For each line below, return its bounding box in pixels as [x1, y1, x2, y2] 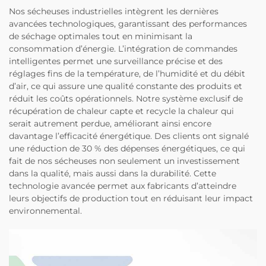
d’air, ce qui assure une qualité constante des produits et [9, 80, 242, 91]
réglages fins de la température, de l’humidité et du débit [9, 68, 245, 79]
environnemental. [9, 205, 82, 216]
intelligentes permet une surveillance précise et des [9, 55, 223, 66]
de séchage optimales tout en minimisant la [9, 30, 192, 42]
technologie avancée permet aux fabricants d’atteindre [9, 180, 236, 191]
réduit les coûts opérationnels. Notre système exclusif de [9, 93, 243, 104]
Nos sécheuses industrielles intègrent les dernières [9, 5, 218, 17]
